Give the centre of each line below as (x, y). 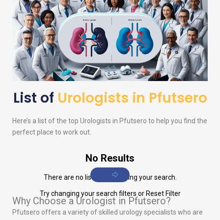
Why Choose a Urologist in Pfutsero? (92, 201)
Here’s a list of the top (46, 121)
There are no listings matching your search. (110, 178)
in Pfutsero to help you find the (159, 121)
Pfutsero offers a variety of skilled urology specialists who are (108, 212)
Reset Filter (163, 194)
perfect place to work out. (52, 132)
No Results (110, 158)
